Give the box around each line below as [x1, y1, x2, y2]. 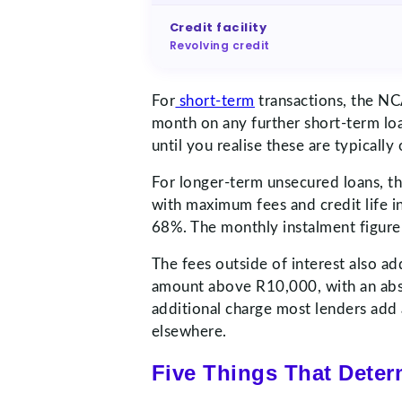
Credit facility [169, 18, 267, 36]
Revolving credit [169, 37, 270, 53]
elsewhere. [151, 323, 227, 339]
